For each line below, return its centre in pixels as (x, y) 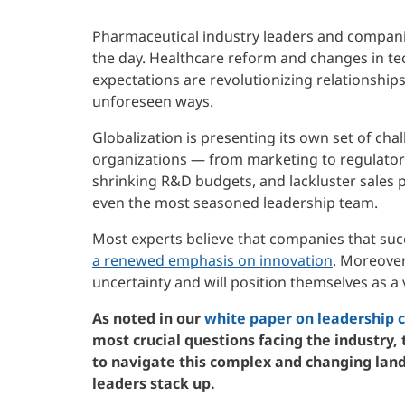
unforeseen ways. (153, 101)
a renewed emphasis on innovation (212, 260)
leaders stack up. (154, 383)
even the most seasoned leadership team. (235, 202)
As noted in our (148, 318)
